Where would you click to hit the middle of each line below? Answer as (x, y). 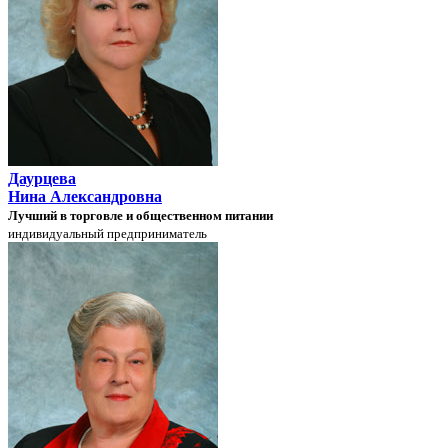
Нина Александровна (85, 196)
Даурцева (42, 178)
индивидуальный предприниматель (107, 233)
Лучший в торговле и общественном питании (140, 215)
